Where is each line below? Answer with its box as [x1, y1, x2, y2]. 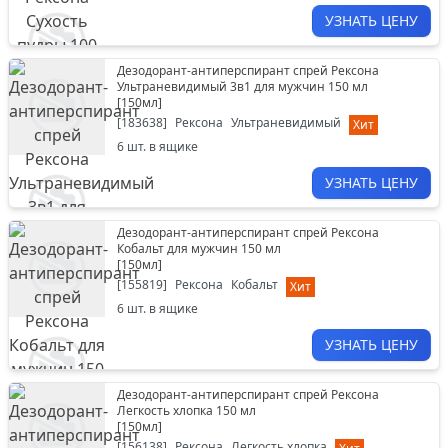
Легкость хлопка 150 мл [117, 402, 256, 419]
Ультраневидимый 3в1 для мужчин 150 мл [117, 78, 368, 95]
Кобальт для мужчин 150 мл [117, 240, 281, 257]
